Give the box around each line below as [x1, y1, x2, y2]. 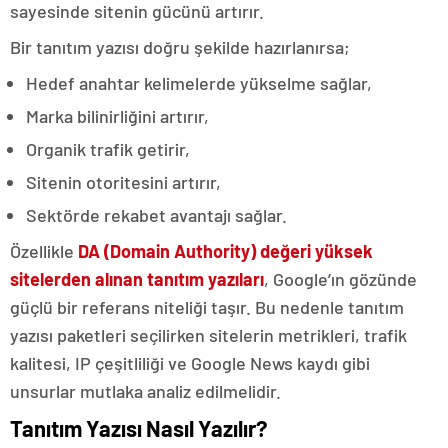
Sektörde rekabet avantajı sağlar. [26, 204, 287, 227]
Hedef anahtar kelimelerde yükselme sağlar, [26, 72, 372, 95]
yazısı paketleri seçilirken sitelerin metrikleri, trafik [10, 324, 407, 347]
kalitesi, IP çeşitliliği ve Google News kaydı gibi [10, 352, 370, 375]
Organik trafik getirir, [26, 138, 190, 161]
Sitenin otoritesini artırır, [26, 171, 221, 194]
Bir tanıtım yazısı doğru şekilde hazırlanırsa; [10, 36, 350, 59]
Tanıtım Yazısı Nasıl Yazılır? [10, 415, 267, 442]
